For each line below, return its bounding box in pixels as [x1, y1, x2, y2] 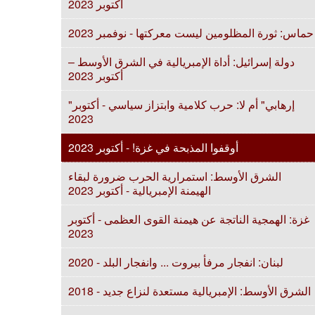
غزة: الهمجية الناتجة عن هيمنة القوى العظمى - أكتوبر [68, 211, 309, 227]
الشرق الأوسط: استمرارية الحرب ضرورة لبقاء [68, 168, 281, 184]
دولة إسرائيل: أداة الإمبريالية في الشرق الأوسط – [68, 53, 295, 70]
